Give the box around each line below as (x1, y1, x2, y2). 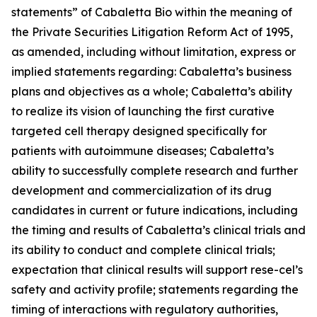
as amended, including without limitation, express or (11, 45, 296, 59)
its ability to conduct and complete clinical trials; (11, 243, 275, 257)
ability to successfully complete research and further (11, 163, 298, 178)
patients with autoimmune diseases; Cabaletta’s (11, 144, 274, 158)
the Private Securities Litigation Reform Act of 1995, (11, 25, 293, 39)
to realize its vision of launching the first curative (11, 104, 275, 118)
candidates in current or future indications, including (11, 203, 298, 217)
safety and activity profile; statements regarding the (11, 282, 299, 296)
